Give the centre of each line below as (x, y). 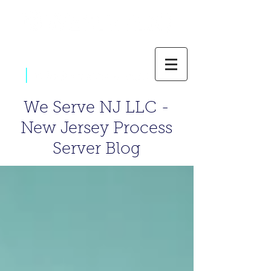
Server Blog (96, 150)
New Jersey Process (96, 129)
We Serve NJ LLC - (96, 109)
